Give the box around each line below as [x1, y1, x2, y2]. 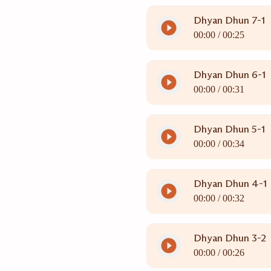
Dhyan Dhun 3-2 [193, 232, 267, 244]
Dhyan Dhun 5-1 [193, 123, 265, 135]
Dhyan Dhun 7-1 [193, 14, 265, 27]
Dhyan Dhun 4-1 [193, 177, 267, 190]
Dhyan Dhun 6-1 [193, 68, 266, 81]
